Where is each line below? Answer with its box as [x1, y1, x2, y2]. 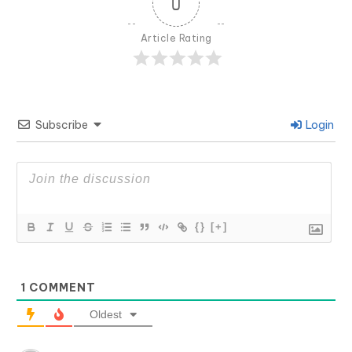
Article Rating [140, 31, 212, 44]
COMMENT [26, 280, 96, 295]
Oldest [90, 307, 122, 321]
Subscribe [35, 117, 88, 132]
